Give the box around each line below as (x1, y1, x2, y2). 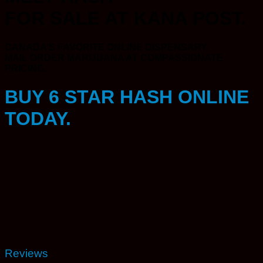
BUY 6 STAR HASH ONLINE (5, 86, 249, 108)
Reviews (5, 247, 48, 259)
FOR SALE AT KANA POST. (5, 8, 247, 29)
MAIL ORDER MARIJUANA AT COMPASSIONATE (5, 52, 223, 63)
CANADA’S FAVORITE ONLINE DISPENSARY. (5, 42, 208, 52)
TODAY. (5, 108, 71, 130)
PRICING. (5, 63, 46, 73)
